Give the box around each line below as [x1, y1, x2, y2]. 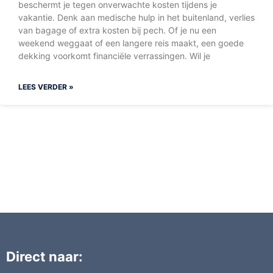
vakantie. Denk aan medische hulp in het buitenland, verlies [18, 12, 255, 23]
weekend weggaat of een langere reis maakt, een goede [18, 38, 244, 49]
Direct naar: [6, 249, 83, 265]
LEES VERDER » [18, 82, 74, 92]
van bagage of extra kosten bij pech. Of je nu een [18, 25, 216, 36]
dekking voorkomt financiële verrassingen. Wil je [18, 51, 210, 62]
